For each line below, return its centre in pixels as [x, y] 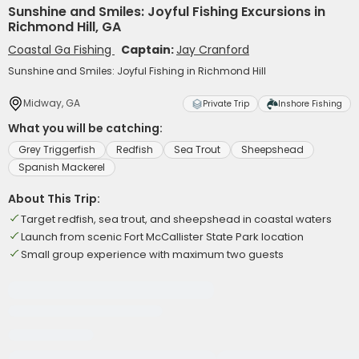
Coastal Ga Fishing [61, 50]
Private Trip [226, 104]
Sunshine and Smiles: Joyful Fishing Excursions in [167, 12]
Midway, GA [52, 103]
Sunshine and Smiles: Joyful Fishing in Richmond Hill [137, 71]
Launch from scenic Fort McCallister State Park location [162, 237]
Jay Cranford [213, 50]
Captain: [149, 50]
